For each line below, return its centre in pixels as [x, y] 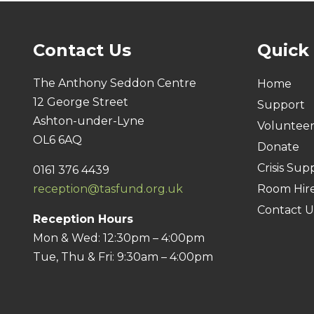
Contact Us [82, 50]
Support [281, 104]
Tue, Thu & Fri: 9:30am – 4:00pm [123, 257]
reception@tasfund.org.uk [108, 189]
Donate [278, 146]
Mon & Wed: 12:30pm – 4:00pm [119, 238]
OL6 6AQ [57, 139]
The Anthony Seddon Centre [115, 83]
